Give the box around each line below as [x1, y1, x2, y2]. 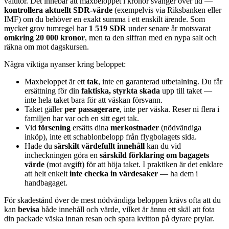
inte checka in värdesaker [70, 169, 158, 178]
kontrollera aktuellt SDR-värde [4, 6, 112, 15]
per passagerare [64, 105, 120, 114]
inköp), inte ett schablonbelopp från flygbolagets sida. [25, 132, 197, 142]
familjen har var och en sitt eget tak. [25, 114, 139, 123]
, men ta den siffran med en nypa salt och [85, 33, 217, 42]
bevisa [18, 205, 39, 214]
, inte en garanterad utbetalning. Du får [98, 77, 222, 86]
